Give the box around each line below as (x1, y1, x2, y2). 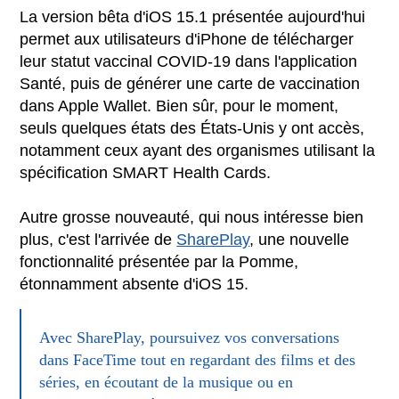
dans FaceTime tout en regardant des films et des (39, 350, 356, 369)
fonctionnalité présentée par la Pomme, (20, 252, 299, 271)
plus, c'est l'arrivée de (20, 230, 177, 248)
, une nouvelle (249, 230, 350, 248)
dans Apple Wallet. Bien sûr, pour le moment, (20, 96, 339, 115)
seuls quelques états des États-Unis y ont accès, (20, 118, 365, 137)
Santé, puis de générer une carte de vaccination (20, 74, 361, 93)
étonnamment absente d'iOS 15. (20, 274, 249, 293)
